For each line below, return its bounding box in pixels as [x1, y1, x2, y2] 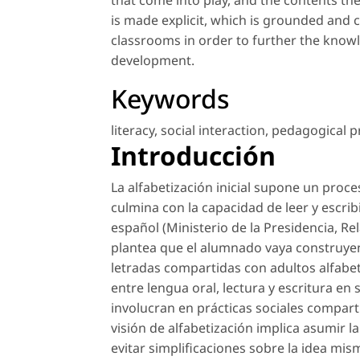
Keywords [111, 81, 229, 117]
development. [111, 51, 194, 70]
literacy [111, 121, 154, 140]
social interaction [161, 121, 265, 140]
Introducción [111, 138, 276, 174]
